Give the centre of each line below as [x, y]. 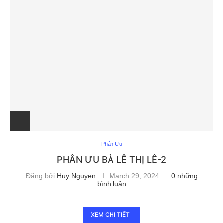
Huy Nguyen [76, 175]
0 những [184, 175]
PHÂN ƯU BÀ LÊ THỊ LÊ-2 [111, 159]
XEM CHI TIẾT [110, 214]
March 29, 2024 [134, 175]
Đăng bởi [41, 175]
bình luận [111, 183]
